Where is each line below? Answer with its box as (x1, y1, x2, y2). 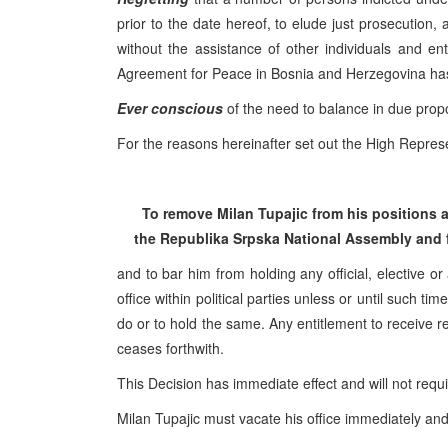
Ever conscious (117, 98, 223, 118)
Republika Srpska (159, 228, 280, 248)
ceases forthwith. (117, 338, 224, 358)
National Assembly (279, 228, 416, 248)
